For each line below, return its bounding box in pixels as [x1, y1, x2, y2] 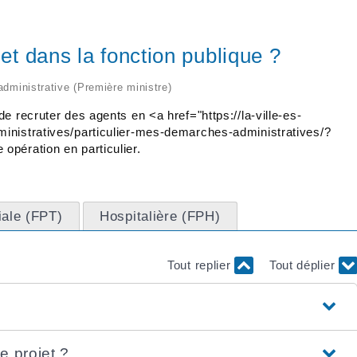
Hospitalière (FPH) [100, 208, 221, 225]
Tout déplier [269, 258, 339, 273]
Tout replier [167, 258, 235, 273]
